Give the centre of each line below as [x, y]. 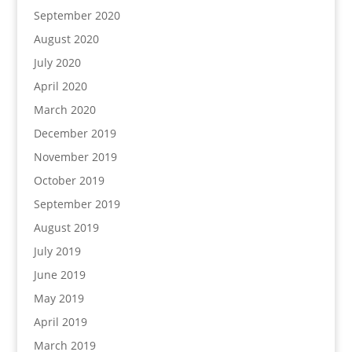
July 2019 [57, 251]
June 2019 [59, 275]
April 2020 [60, 86]
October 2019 [69, 181]
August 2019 [66, 228]
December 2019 [75, 134]
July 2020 [57, 63]
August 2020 [66, 39]
